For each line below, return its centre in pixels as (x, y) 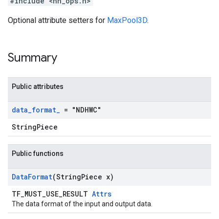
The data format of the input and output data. (82, 204)
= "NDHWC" (81, 110)
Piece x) (98, 177)
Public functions (38, 153)
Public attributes (38, 87)
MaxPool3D (127, 20)
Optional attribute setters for (57, 20)
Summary (33, 58)
